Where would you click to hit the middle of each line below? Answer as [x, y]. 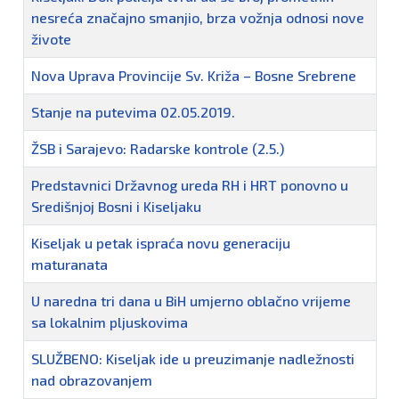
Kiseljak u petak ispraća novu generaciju [161, 243]
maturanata [69, 265]
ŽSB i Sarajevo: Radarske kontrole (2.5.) [158, 149]
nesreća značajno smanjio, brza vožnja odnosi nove [198, 18]
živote [51, 39]
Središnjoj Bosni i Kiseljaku [116, 207]
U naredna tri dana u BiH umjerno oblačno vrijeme [191, 301]
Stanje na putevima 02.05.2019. [133, 112]
